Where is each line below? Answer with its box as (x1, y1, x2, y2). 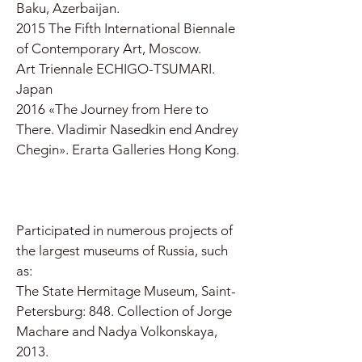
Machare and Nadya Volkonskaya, (16, 323, 217, 339)
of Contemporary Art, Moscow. (16, 40, 201, 57)
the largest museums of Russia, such (16, 242, 228, 259)
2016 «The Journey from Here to (16, 101, 208, 117)
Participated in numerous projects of (16, 222, 233, 238)
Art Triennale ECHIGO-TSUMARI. (16, 61, 215, 77)
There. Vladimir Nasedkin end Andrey (16, 121, 238, 137)
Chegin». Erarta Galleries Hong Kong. (16, 141, 239, 158)
